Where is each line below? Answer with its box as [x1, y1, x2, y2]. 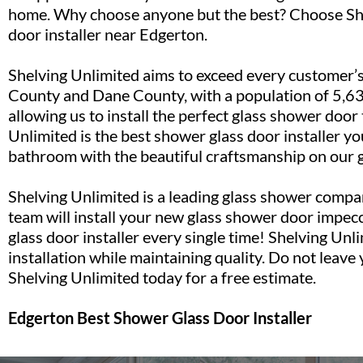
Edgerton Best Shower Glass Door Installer [8, 308, 312, 328]
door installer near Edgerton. [8, 24, 207, 45]
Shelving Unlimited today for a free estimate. [8, 267, 316, 288]
